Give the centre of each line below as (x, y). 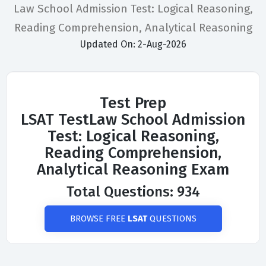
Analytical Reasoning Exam (133, 170)
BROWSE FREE (99, 219)
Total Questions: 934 (133, 192)
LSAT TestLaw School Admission (133, 120)
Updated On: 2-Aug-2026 (133, 45)
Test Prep (133, 103)
